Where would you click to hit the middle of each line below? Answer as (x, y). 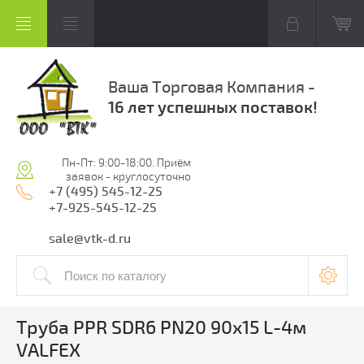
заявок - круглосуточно (128, 177)
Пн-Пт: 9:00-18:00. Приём (126, 163)
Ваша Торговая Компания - (212, 87)
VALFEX (48, 351)
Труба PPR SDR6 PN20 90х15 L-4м (161, 328)
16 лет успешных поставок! (213, 108)
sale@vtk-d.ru (90, 239)
